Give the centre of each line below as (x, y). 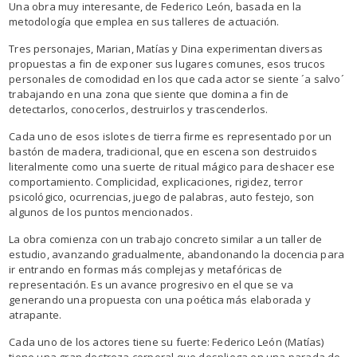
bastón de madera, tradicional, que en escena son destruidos (163, 151)
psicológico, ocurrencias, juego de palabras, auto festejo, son (162, 196)
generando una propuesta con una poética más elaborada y (160, 299)
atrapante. (35, 314)
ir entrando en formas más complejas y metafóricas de (146, 269)
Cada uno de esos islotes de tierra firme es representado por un (171, 136)
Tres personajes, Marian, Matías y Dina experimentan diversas (166, 48)
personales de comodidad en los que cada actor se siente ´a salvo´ (177, 78)
